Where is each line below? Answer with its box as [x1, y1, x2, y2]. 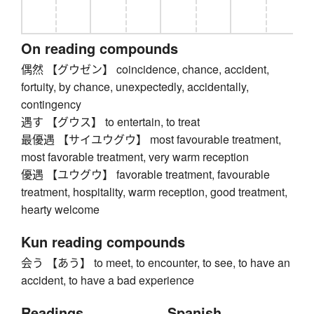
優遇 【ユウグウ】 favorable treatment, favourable [21, 166, 270, 183]
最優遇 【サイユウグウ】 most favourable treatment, [21, 131, 281, 148]
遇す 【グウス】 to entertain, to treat [21, 114, 200, 130]
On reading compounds [21, 38, 178, 59]
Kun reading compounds [21, 231, 185, 252]
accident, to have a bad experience [21, 272, 194, 289]
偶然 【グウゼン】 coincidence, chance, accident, [21, 61, 269, 78]
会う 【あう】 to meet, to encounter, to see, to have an [21, 254, 290, 271]
